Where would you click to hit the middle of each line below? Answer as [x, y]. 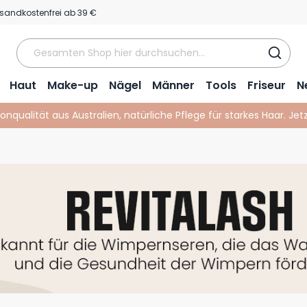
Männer [173, 85]
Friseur [267, 85]
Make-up [73, 85]
